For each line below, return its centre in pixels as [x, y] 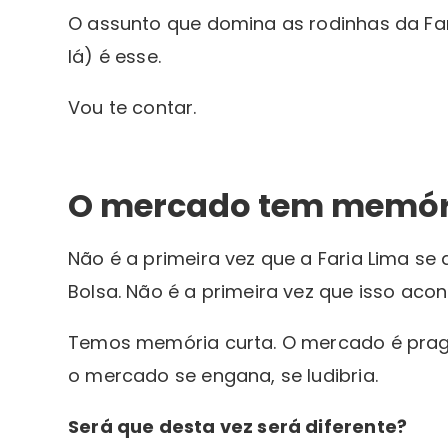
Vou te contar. [132, 108]
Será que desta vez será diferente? [240, 427]
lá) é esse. [114, 57]
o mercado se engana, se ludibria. [223, 376]
